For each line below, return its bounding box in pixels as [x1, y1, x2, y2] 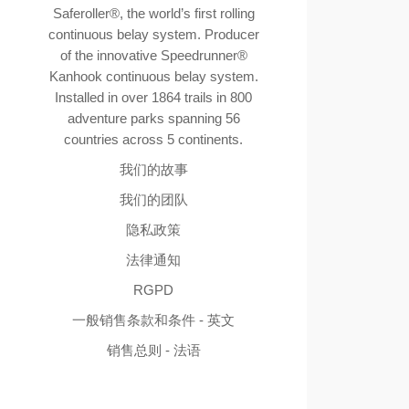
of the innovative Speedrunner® [59, 47, 247, 64]
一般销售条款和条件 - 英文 [72, 312, 235, 329]
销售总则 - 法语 [106, 342, 201, 359]
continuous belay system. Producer [47, 26, 259, 43]
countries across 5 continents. [64, 131, 243, 148]
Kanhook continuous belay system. [48, 68, 258, 85]
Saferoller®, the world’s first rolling [52, 5, 255, 22]
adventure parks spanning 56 [67, 110, 240, 127]
